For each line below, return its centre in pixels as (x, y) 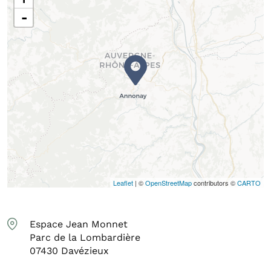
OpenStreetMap (168, 183)
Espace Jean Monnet (79, 224)
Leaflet (123, 183)
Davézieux (85, 251)
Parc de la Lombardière (85, 238)
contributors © (214, 183)
